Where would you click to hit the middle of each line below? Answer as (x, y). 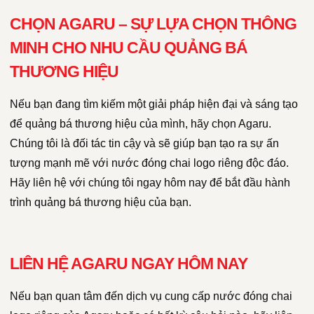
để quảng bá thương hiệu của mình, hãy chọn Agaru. (141, 124)
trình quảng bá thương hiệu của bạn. (101, 203)
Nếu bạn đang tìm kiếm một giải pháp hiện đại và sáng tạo (154, 104)
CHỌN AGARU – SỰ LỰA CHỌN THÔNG (153, 24)
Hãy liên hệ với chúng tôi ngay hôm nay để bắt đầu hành (150, 183)
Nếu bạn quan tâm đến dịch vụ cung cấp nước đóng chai (151, 296)
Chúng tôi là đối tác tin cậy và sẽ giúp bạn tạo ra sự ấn (144, 144)
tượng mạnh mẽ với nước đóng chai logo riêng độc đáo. (149, 163)
